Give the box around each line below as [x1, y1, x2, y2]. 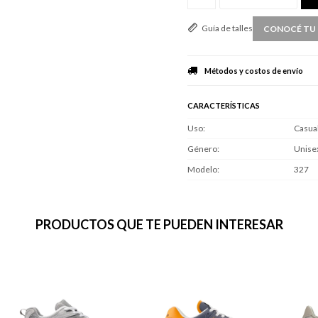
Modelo [187, 163, 217, 175]
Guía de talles [202, 23, 253, 34]
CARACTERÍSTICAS [187, 100, 260, 110]
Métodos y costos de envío [204, 65, 303, 75]
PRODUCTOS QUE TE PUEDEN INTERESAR [35, 216, 283, 232]
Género [187, 143, 217, 154]
